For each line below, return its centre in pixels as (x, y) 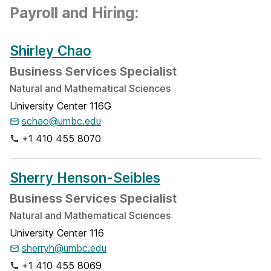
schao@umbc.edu (61, 121)
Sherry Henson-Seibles (85, 178)
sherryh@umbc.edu (64, 248)
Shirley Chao (51, 51)
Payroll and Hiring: (74, 13)
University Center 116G (60, 106)
